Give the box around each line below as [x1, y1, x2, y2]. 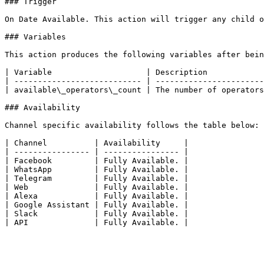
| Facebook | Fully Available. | [5, 156, 189, 165]
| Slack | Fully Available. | [5, 209, 189, 218]
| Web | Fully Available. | [5, 183, 189, 192]
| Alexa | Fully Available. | [5, 192, 189, 200]
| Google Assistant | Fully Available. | [5, 200, 189, 209]
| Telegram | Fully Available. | [5, 174, 189, 183]
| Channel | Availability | [5, 138, 189, 147]
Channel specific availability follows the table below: [5, 121, 259, 130]
